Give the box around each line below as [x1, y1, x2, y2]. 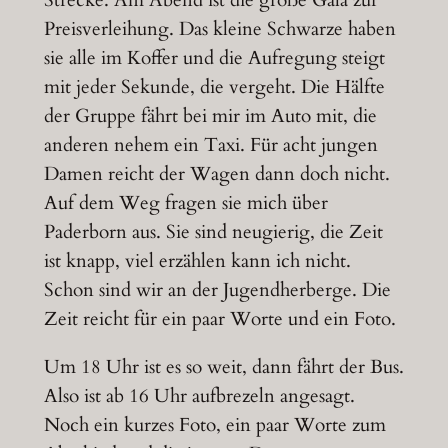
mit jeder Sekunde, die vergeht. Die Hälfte [43, 73, 385, 100]
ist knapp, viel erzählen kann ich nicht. [43, 247, 351, 274]
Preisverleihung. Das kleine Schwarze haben [43, 15, 396, 42]
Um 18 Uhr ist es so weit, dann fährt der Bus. [43, 354, 404, 381]
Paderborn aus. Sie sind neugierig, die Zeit [43, 218, 383, 245]
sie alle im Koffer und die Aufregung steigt [43, 44, 385, 71]
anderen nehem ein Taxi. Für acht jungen [43, 131, 378, 158]
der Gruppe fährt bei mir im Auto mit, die [43, 102, 377, 129]
